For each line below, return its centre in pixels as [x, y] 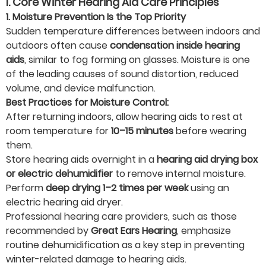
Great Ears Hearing [134, 231]
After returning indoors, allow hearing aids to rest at [124, 117]
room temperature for [58, 131]
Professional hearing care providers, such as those [121, 217]
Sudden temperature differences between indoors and [133, 31]
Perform [26, 188]
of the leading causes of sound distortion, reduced [122, 74]
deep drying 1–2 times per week [117, 188]
